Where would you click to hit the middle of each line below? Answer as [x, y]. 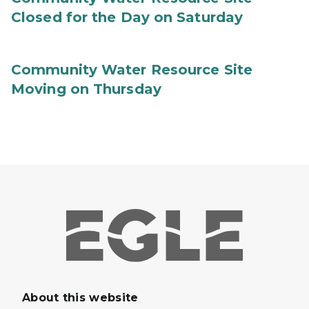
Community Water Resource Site [132, 70]
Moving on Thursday [86, 89]
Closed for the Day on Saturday [127, 17]
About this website [80, 298]
